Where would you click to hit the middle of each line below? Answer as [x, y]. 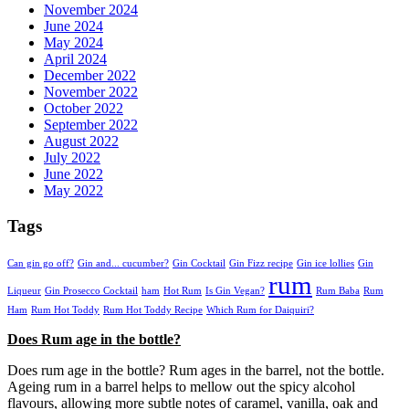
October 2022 [84, 109]
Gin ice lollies [325, 263]
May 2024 [73, 43]
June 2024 [73, 26]
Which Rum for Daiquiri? [260, 309]
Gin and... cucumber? [123, 263]
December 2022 [90, 76]
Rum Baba [338, 290]
